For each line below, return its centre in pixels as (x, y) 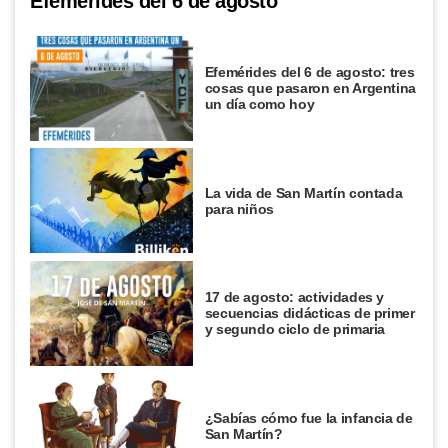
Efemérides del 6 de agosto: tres (309, 72)
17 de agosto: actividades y (294, 297)
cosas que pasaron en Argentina (310, 88)
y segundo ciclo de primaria (295, 329)
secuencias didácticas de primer (309, 313)
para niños (239, 208)
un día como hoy (259, 104)
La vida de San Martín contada (303, 192)
